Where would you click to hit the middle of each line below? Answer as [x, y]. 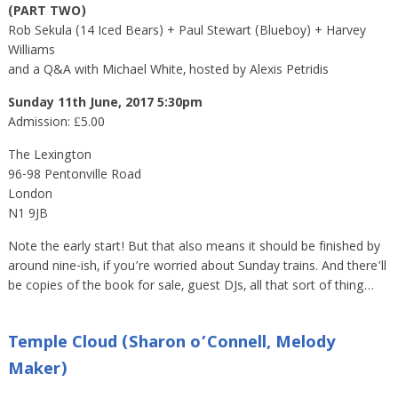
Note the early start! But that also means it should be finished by [194, 247]
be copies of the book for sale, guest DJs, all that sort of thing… [191, 287]
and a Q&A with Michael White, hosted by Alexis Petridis [168, 71]
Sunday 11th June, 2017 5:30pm [105, 103]
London [30, 195]
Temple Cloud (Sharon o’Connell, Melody [171, 344]
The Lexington [49, 156]
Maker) [37, 370]
